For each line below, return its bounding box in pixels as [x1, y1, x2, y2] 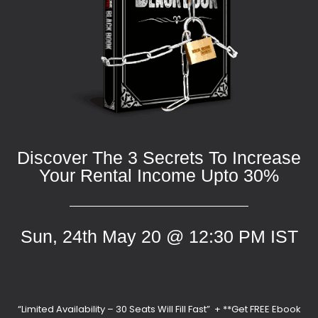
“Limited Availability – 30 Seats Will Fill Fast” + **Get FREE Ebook [17, 302, 301, 317]
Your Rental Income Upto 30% [39, 165, 279, 186]
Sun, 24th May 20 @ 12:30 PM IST [20, 226, 298, 247]
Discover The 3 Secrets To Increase [17, 148, 301, 168]
